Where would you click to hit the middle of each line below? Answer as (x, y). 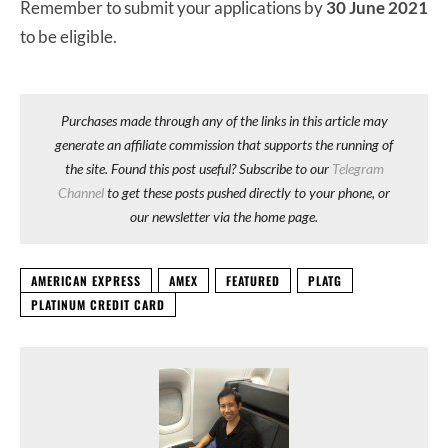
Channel (81, 192)
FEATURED (253, 280)
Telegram (357, 168)
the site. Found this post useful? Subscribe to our (198, 168)
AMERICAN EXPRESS (86, 280)
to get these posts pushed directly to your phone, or (247, 192)
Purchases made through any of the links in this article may (224, 120)
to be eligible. (70, 36)
